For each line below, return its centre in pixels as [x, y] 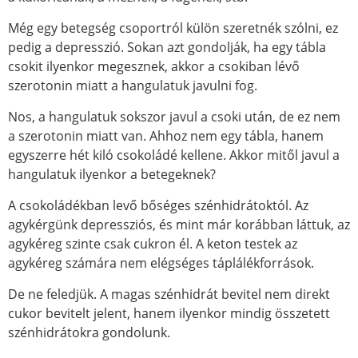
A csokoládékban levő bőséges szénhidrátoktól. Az [158, 205]
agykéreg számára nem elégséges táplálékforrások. [161, 263]
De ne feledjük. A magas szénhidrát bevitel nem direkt [169, 294]
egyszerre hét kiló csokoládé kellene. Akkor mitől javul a [174, 155]
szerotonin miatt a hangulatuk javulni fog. [133, 86]
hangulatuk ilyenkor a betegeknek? [112, 174]
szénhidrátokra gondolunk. [94, 332]
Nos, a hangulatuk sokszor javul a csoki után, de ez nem [174, 117]
